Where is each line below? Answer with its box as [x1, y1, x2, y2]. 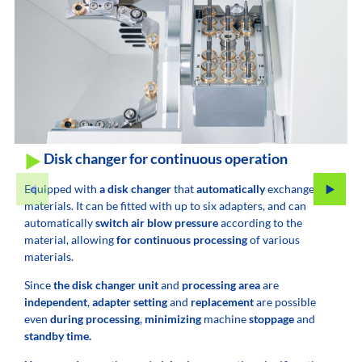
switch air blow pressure [95, 215, 218, 229]
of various [247, 232, 300, 246]
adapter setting [92, 295, 167, 309]
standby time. [24, 329, 91, 343]
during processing [48, 312, 140, 326]
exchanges [265, 181, 319, 196]
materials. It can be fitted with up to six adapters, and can [24, 198, 306, 213]
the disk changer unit [53, 278, 158, 293]
